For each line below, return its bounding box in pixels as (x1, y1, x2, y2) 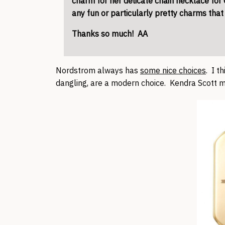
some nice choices (140, 65, 206, 75)
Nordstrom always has (56, 65, 140, 75)
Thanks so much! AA (72, 29, 148, 39)
